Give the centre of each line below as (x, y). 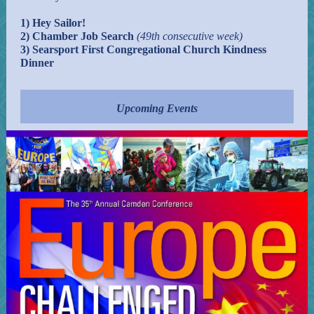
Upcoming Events (157, 108)
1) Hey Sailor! (53, 23)
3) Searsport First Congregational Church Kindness (143, 49)
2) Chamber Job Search (77, 36)
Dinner (37, 63)
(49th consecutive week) (188, 36)
